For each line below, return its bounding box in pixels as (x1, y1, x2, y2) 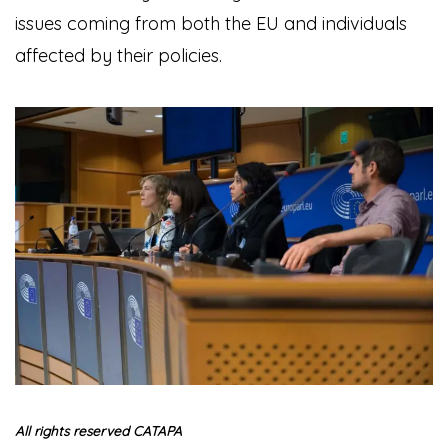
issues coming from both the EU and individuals (15, 11, 407, 35)
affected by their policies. (15, 43, 222, 67)
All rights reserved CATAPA (15, 421, 182, 439)
